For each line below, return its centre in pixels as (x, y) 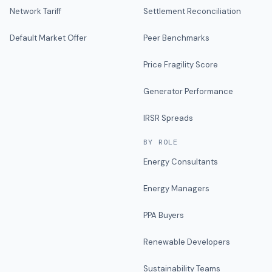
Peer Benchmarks (176, 38)
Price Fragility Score (181, 65)
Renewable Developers (187, 242)
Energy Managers (176, 189)
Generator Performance (188, 91)
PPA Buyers (164, 215)
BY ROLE (161, 142)
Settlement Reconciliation (192, 11)
